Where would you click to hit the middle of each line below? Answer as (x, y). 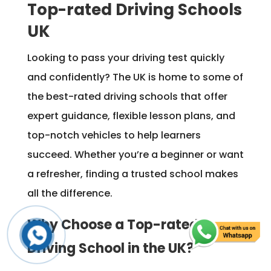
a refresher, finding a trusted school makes (132, 174)
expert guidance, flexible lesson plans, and (131, 116)
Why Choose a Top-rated (113, 224)
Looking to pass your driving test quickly (126, 57)
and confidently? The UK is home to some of (135, 77)
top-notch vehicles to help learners (114, 135)
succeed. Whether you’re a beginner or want (135, 154)
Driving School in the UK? (110, 248)
